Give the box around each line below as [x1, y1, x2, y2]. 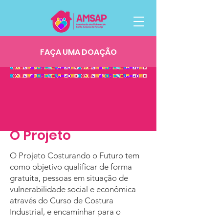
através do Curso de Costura [10, 196, 113, 205]
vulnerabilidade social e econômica [10, 184, 136, 194]
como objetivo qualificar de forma [10, 162, 132, 172]
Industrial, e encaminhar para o [10, 207, 121, 217]
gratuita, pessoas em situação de [10, 173, 128, 183]
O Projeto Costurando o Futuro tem [10, 151, 139, 160]
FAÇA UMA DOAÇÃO [40, 46, 117, 58]
